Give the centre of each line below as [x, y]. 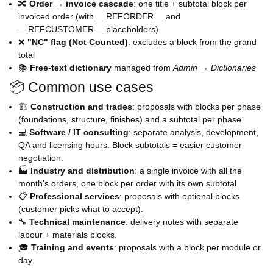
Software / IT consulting [79, 133]
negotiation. [41, 158]
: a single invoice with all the [188, 171]
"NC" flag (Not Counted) [78, 42]
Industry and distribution [83, 171]
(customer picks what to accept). [81, 209]
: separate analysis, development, [193, 133]
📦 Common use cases [81, 87]
